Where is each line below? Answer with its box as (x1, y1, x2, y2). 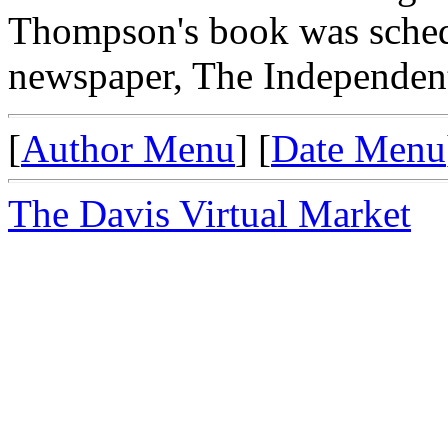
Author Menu (21, 126, 235, 170)
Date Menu (271, 126, 446, 170)
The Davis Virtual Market (8, 191, 411, 235)
